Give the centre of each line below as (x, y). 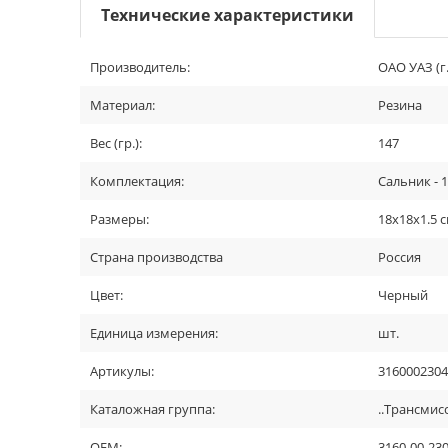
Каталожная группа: (152, 409)
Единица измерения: (154, 333)
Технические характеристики (227, 15)
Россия (399, 257)
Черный (403, 295)
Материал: (122, 105)
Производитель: (140, 67)
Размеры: (119, 219)
